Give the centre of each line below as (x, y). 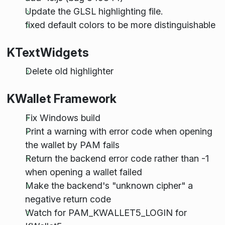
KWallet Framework (62, 99)
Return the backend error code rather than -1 (117, 158)
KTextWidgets (48, 53)
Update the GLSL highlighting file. (94, 11)
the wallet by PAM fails (72, 145)
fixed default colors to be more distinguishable (120, 25)
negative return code (68, 199)
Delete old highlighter (69, 71)
